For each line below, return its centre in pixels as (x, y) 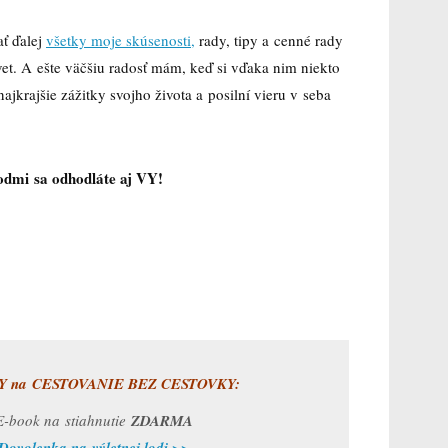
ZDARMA (161, 421)
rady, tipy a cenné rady (269, 39)
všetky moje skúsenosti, (120, 39)
